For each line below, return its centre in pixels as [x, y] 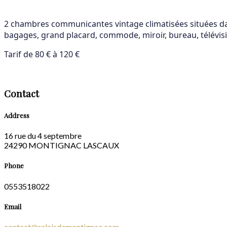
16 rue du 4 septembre [43, 136]
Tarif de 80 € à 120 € [42, 54]
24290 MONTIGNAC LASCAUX [62, 145]
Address [17, 116]
